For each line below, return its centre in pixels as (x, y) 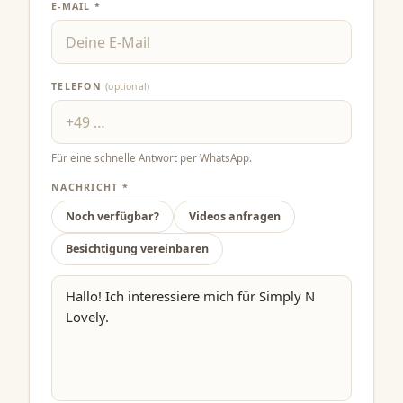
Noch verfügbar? (113, 217)
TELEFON (79, 86)
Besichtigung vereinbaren (138, 249)
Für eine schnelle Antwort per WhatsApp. (152, 157)
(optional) (128, 86)
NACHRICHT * (90, 188)
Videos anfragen (234, 217)
